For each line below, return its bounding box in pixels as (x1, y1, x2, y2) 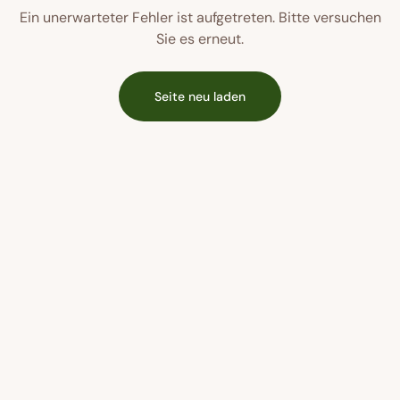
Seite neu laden (154, 88, 246, 104)
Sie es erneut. (156, 29, 244, 48)
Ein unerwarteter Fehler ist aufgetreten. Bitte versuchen (19, 8, 381, 27)
